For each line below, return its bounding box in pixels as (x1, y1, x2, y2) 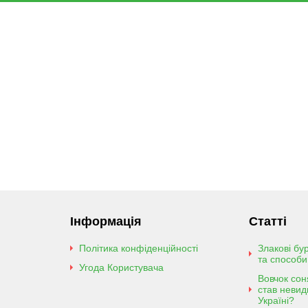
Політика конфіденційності (79, 243, 198, 254)
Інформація (70, 214, 142, 228)
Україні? (257, 295, 294, 306)
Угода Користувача (79, 262, 164, 273)
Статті (248, 214, 287, 228)
